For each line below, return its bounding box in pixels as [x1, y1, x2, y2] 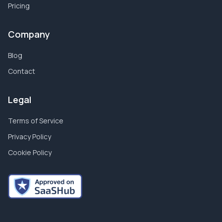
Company [8, 28, 50, 40]
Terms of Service [8, 116, 63, 125]
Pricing [8, 1, 30, 10]
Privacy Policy [8, 132, 51, 141]
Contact [8, 66, 35, 76]
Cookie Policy [8, 148, 52, 157]
